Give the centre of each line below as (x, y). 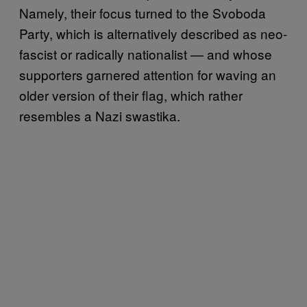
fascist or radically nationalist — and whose (146, 53)
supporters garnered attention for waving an (148, 74)
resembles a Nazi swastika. (100, 115)
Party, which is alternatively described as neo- (153, 33)
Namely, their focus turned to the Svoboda (143, 12)
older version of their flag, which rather (131, 95)
